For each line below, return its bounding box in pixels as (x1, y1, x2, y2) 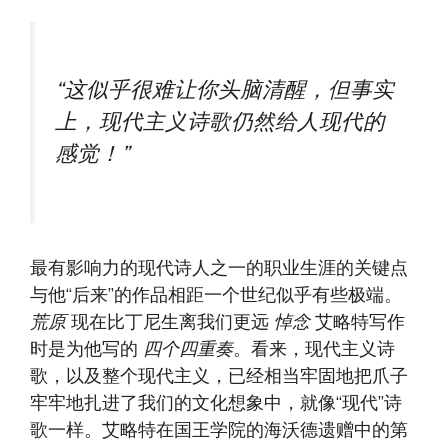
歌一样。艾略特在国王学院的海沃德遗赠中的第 (30, 418, 408, 443)
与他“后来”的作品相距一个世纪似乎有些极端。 (30, 283, 402, 308)
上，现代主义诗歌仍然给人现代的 (55, 107, 385, 138)
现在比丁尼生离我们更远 (71, 310, 274, 335)
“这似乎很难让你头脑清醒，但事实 (55, 75, 394, 106)
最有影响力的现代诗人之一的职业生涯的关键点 (30, 256, 408, 281)
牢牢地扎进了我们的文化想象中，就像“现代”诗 (30, 391, 402, 416)
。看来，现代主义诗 (233, 337, 395, 362)
